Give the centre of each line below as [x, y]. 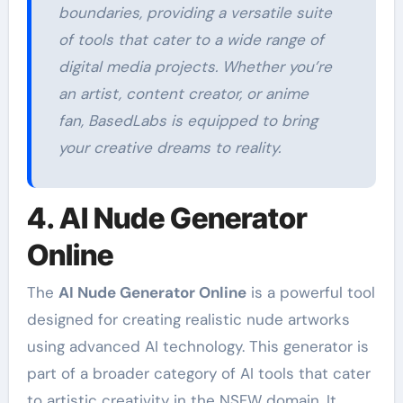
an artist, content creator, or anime [183, 93]
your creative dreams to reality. [169, 147]
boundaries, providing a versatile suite [195, 12]
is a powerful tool [310, 293]
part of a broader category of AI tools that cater [198, 374]
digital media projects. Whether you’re [195, 66]
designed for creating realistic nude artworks [188, 320]
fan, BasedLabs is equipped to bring [188, 120]
